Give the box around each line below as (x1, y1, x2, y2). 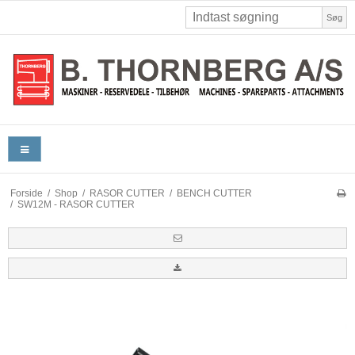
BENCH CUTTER (176, 187, 252, 199)
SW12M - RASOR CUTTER (17, 198, 135, 210)
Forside (10, 187, 43, 199)
